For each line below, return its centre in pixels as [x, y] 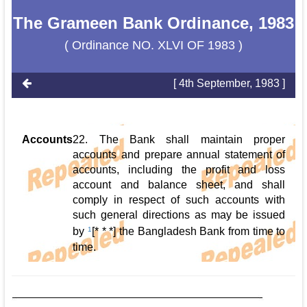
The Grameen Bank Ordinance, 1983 [153, 23]
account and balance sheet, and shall [179, 185]
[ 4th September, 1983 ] [230, 84]
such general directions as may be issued [179, 215]
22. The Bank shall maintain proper [179, 140]
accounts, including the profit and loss [179, 170]
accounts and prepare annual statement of [179, 155]
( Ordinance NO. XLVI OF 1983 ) [153, 46]
